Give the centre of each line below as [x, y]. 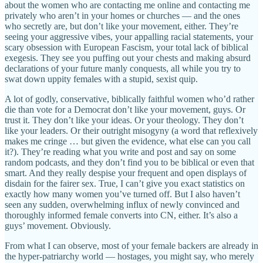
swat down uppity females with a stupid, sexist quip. [101, 79]
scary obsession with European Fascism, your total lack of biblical [127, 47]
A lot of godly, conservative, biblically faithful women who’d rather [129, 99]
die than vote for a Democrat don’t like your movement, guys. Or [125, 109]
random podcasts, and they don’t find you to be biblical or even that [129, 162]
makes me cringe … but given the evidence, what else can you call [128, 141]
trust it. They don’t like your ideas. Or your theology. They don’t [124, 120]
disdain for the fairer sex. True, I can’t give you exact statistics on [125, 183]
